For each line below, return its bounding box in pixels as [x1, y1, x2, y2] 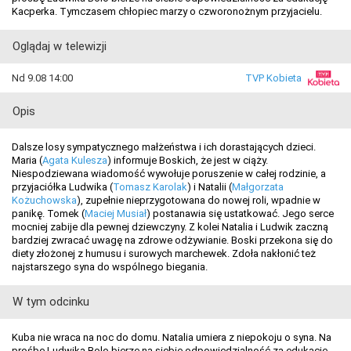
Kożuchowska [12, 194, 77, 206]
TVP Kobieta [245, 71, 302, 84]
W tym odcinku [13, 294, 89, 309]
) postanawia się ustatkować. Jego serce [147, 207, 334, 219]
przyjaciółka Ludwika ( [12, 180, 113, 193]
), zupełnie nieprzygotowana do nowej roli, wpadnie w [77, 194, 320, 206]
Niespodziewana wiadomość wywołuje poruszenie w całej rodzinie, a [12, 167, 326, 179]
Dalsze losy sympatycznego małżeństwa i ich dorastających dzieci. [12, 140, 316, 153]
